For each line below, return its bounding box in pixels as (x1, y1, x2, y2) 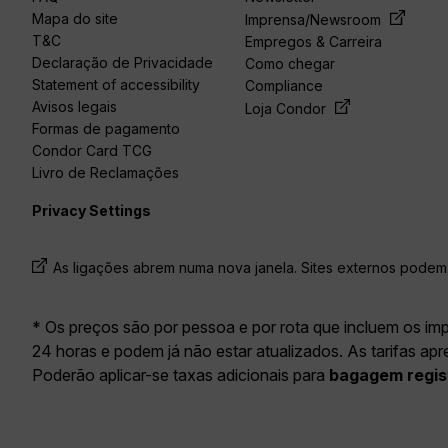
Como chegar (245, 55, 336, 73)
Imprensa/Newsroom (245, 11, 386, 29)
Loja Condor (245, 100, 331, 118)
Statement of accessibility (32, 76, 200, 94)
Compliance (245, 77, 324, 95)
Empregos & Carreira (245, 33, 383, 51)
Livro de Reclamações (32, 164, 179, 182)
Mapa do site (32, 10, 118, 28)
